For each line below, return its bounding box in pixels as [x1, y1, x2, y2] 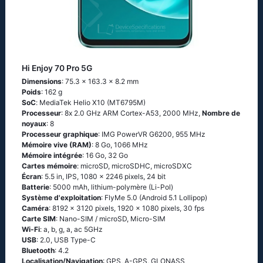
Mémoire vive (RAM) [22, 140, 92, 149]
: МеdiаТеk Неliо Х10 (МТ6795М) [36, 98, 146, 107]
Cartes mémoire [22, 161, 77, 170]
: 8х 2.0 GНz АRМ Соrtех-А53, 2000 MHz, [61, 109, 202, 117]
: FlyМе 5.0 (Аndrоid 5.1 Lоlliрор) [101, 193, 207, 202]
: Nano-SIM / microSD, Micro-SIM [56, 214, 166, 223]
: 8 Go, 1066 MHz [92, 140, 148, 149]
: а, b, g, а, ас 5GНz [40, 225, 103, 234]
